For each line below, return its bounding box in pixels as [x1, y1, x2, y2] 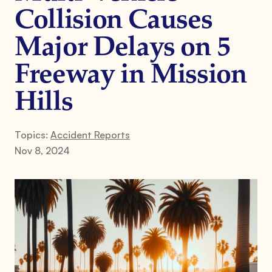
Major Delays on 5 [15, 35, 231, 62]
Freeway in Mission [15, 62, 247, 89]
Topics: [15, 128, 50, 141]
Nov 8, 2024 [15, 144, 70, 157]
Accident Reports [50, 128, 130, 141]
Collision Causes [15, 7, 212, 35]
